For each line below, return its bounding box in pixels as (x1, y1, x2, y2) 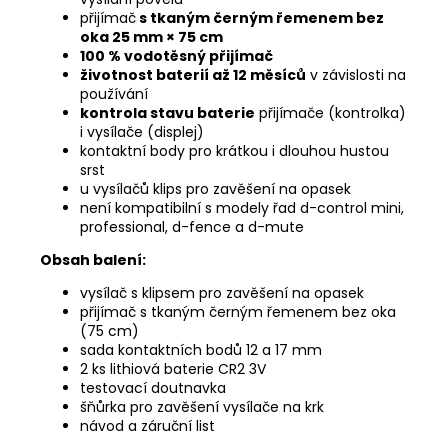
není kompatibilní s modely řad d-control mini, (80, 197, 404, 218)
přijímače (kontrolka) (259, 102, 406, 123)
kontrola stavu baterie (80, 102, 255, 123)
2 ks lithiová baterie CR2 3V (80, 358, 266, 379)
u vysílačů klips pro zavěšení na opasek (80, 178, 351, 199)
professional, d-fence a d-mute (80, 216, 304, 237)
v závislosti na (306, 64, 406, 85)
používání (80, 83, 148, 104)
